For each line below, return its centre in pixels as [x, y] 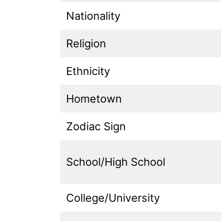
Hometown [94, 98]
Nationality [93, 16]
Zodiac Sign [96, 126]
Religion [86, 43]
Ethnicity [88, 71]
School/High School [116, 162]
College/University [113, 198]
